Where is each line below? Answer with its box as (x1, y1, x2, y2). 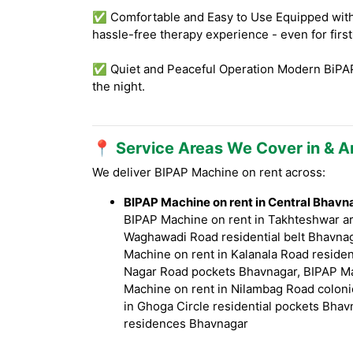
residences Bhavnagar (124, 316, 248, 331)
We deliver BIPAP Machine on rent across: (92, 165, 325, 180)
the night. (92, 79, 145, 94)
